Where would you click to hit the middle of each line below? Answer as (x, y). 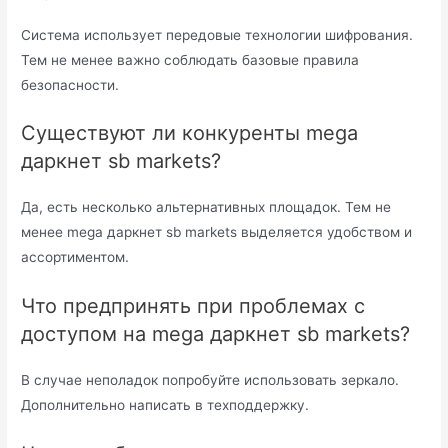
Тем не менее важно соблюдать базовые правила (190, 59)
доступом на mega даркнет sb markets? (216, 334)
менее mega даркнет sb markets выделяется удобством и (217, 232)
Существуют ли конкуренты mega (190, 133)
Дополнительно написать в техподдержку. (165, 405)
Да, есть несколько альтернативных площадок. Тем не (206, 207)
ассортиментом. (75, 257)
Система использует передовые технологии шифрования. (217, 34)
